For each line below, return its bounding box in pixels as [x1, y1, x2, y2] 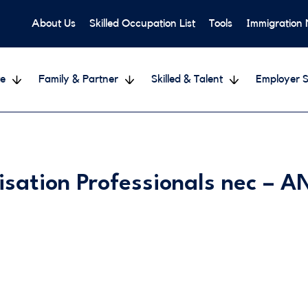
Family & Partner [38, 74, 118, 85]
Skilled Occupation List [89, 18, 195, 29]
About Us [32, 18, 76, 29]
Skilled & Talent [151, 74, 223, 85]
